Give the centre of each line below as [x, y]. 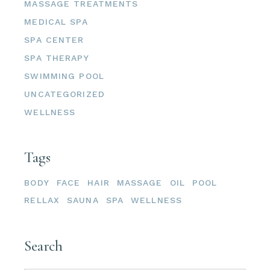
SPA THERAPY [57, 58]
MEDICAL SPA [56, 21]
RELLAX [42, 200]
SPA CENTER [54, 39]
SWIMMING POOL [64, 76]
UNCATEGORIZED [64, 94]
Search [43, 246]
